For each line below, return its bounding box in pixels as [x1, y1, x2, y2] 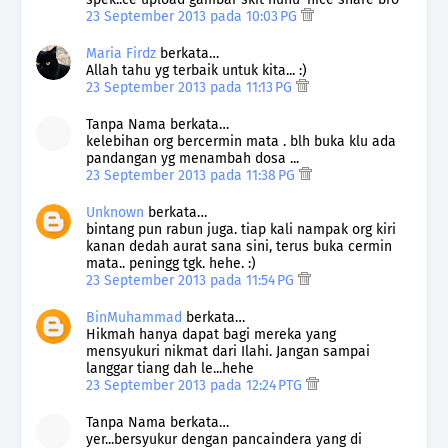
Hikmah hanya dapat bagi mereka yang [86, 326, 336, 344]
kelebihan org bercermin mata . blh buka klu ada [86, 133, 396, 151]
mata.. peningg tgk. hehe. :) [86, 255, 256, 273]
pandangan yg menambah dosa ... [86, 150, 299, 168]
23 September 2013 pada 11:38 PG [86, 167, 299, 185]
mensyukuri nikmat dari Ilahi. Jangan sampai [86, 343, 370, 361]
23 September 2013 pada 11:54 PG [86, 272, 298, 290]
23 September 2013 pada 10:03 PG [86, 8, 301, 26]
